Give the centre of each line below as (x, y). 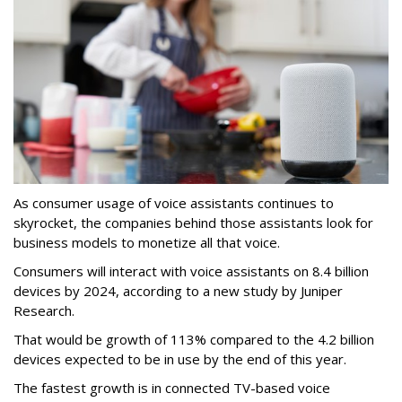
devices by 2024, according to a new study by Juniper (178, 290)
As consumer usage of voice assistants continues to (174, 202)
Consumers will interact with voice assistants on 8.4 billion (191, 271)
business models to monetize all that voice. (147, 242)
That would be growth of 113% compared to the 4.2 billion (194, 339)
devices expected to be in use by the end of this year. (180, 358)
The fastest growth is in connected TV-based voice (172, 387)
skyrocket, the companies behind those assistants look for (193, 222)
